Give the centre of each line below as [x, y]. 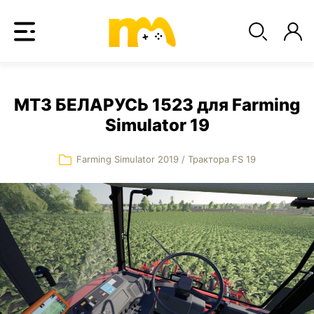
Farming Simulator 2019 [129, 159]
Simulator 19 [157, 125]
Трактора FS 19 [221, 159]
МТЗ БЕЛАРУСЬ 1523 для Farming [157, 105]
